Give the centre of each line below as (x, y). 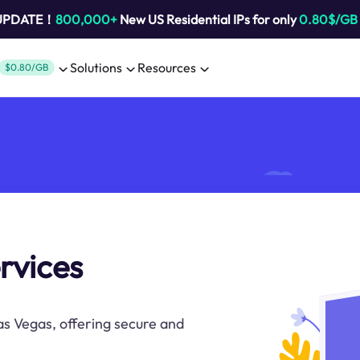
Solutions (96, 67)
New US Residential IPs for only (208, 19)
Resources (167, 67)
